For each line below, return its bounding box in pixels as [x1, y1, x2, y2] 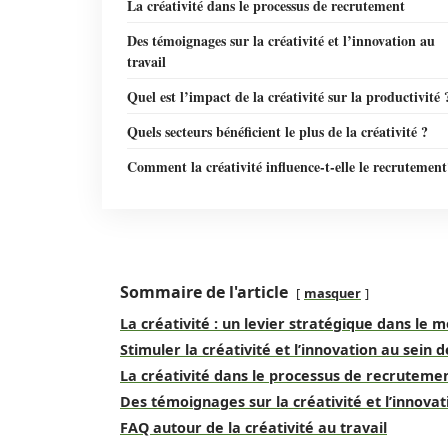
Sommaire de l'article [120, 281, 288, 303]
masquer [304, 284, 361, 302]
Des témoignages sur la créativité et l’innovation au [127, 30, 435, 51]
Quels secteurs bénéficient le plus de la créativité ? [127, 121, 428, 142]
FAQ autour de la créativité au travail [120, 418, 387, 437]
